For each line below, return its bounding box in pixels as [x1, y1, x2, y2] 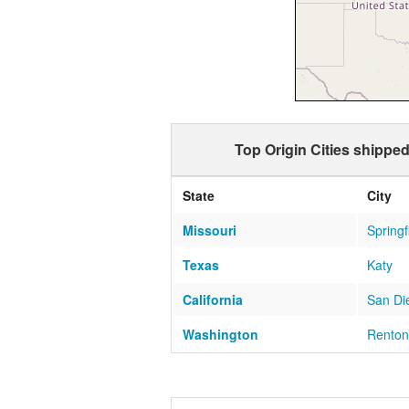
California [183, 289, 243, 309]
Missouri [183, 220, 236, 239]
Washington [183, 324, 258, 343]
